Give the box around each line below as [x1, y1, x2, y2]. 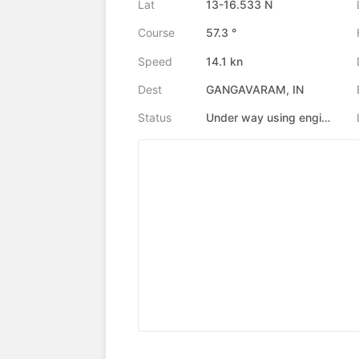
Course [138, 26, 175, 40]
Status [138, 111, 171, 125]
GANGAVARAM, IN [206, 83, 304, 97]
